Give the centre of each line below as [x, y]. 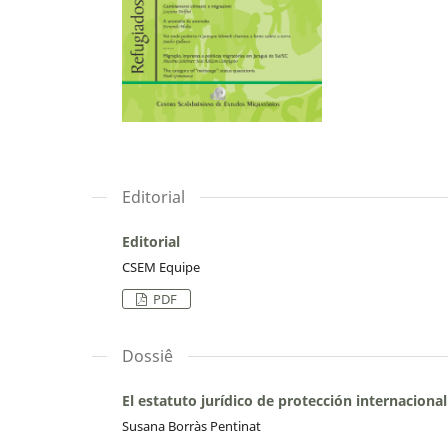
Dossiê [147, 356]
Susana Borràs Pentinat [191, 426]
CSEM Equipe [161, 267]
